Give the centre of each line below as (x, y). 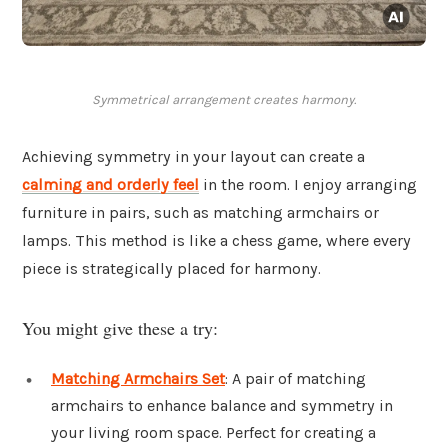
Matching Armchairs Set (138, 378)
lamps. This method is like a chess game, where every (216, 241)
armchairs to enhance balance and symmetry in (222, 405)
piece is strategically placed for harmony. (171, 269)
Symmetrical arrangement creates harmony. (224, 100)
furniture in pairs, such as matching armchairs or (200, 213)
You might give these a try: (120, 327)
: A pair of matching (295, 378)
